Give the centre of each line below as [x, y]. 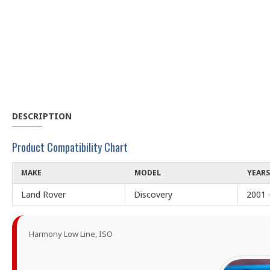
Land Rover [43, 194]
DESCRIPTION [42, 116]
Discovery [153, 194]
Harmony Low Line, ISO [71, 234]
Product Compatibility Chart [70, 147]
